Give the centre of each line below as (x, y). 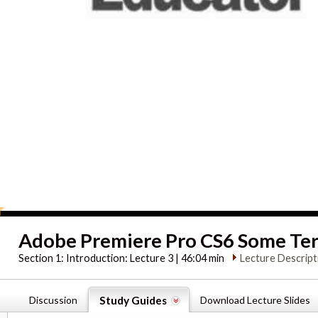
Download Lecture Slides (255, 300)
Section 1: (43, 258)
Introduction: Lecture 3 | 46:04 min (146, 258)
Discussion (53, 300)
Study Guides (133, 301)
